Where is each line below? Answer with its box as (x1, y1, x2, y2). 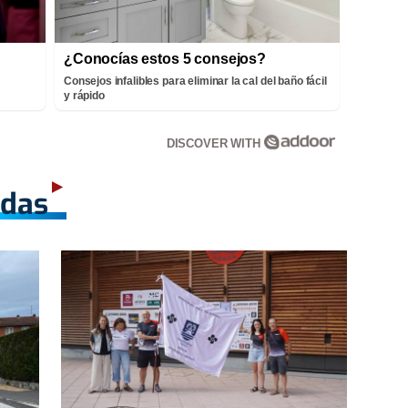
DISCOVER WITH (166, 136, 264, 150)
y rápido (64, 88, 105, 102)
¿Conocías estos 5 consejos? (64, 50, 266, 66)
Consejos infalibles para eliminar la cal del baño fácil (64, 74, 327, 87)
